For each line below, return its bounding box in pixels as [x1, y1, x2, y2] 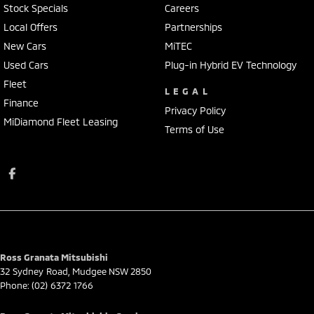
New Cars [4, 39, 46, 52]
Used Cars [4, 58, 48, 71]
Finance [4, 96, 39, 109]
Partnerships [164, 20, 222, 33]
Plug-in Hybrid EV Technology [164, 58, 296, 71]
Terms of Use [164, 123, 224, 135]
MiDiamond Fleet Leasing [4, 115, 118, 128]
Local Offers [4, 20, 57, 33]
